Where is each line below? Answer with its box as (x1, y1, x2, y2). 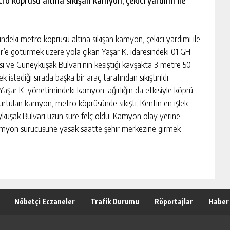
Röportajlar (155, 197, 193, 206)
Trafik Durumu (90, 197, 139, 206)
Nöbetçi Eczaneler (14, 197, 75, 206)
